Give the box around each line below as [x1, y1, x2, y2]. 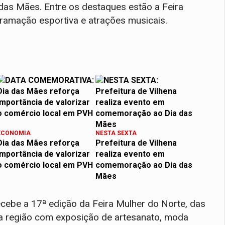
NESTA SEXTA [95, 130, 137, 137]
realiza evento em [95, 149, 165, 159]
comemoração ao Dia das [95, 160, 192, 170]
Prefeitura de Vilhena [95, 138, 177, 148]
